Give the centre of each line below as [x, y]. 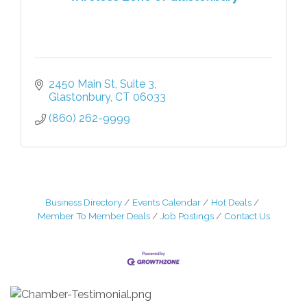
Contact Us [247, 216]
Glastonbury [79, 97]
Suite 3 [137, 84]
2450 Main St [82, 84]
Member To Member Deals [94, 216]
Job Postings [187, 216]
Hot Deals [231, 202]
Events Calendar [167, 202]
